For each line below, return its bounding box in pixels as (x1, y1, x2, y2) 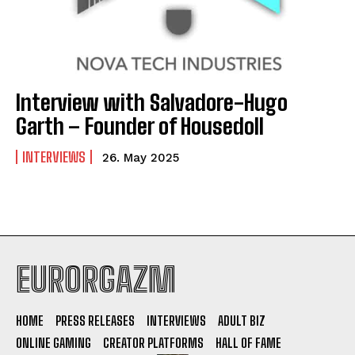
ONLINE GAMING (16, 335, 91, 351)
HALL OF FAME (216, 335, 281, 351)
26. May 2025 (102, 151, 179, 166)
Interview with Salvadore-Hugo (16, 89, 288, 116)
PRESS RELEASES (55, 313, 135, 329)
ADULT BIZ (218, 313, 265, 329)
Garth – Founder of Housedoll (16, 113, 264, 140)
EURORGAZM (16, 260, 176, 300)
